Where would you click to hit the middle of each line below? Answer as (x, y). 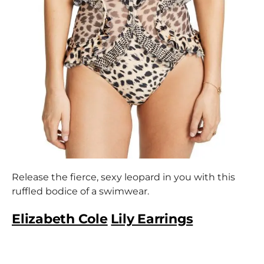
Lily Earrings (152, 219)
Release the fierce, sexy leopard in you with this (123, 177)
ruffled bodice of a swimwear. (80, 192)
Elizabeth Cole (60, 219)
